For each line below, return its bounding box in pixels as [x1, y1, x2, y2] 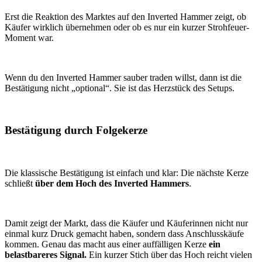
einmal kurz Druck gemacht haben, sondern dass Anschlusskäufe [5, 229, 244, 239]
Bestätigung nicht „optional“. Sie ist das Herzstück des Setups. [5, 82, 235, 93]
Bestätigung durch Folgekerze [5, 124, 147, 137]
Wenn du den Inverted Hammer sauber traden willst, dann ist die [5, 72, 242, 82]
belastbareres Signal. [5, 250, 87, 260]
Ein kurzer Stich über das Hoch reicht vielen [87, 250, 252, 260]
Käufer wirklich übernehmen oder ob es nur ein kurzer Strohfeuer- [5, 22, 249, 32]
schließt [5, 178, 35, 189]
